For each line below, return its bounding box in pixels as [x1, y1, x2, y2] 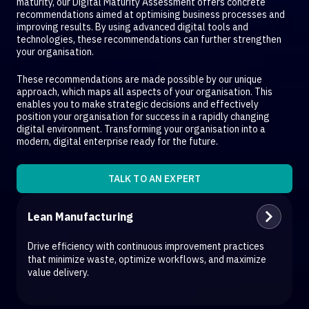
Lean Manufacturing [28, 210, 133, 224]
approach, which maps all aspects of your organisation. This [17, 86, 272, 99]
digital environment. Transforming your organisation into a [17, 123, 266, 136]
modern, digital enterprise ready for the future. [17, 135, 218, 148]
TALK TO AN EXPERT [108, 172, 201, 186]
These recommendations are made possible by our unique [17, 73, 262, 86]
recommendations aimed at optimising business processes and [17, 8, 285, 21]
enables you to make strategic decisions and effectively [17, 98, 259, 111]
